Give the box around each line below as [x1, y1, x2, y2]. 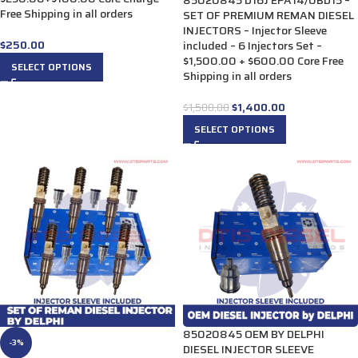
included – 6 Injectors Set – [183, 37, 322, 54]
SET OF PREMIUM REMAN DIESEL [183, 6, 354, 24]
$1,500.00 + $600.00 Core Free [183, 52, 344, 70]
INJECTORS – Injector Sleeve [183, 22, 327, 39]
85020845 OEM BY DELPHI [183, 325, 324, 343]
